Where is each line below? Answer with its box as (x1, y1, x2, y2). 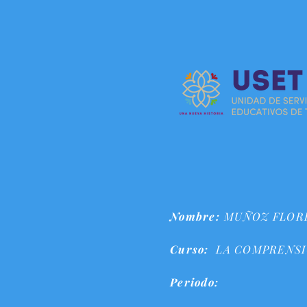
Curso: (170, 242, 209, 256)
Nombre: (170, 209, 220, 223)
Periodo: (170, 275, 219, 289)
